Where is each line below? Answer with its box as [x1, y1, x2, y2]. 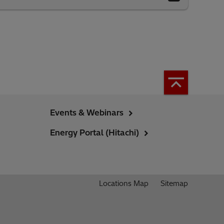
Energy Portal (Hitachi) [50, 127, 139, 137]
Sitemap [160, 179, 188, 188]
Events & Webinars [50, 107, 123, 117]
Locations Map [99, 179, 148, 188]
